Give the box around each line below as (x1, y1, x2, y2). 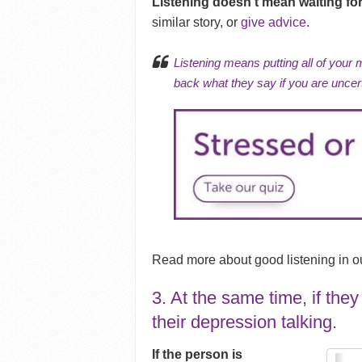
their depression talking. (152, 312, 338, 333)
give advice (241, 15, 307, 30)
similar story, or (152, 15, 242, 30)
